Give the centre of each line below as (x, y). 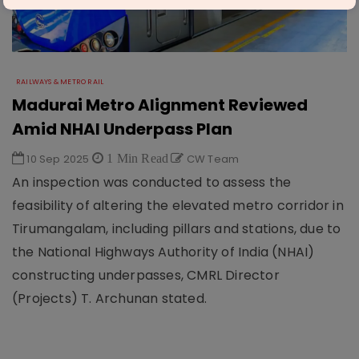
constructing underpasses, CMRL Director (146, 276)
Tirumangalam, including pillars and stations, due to (177, 229)
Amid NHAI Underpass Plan (122, 129)
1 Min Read (136, 158)
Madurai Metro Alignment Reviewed (160, 105)
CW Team (212, 159)
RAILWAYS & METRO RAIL (60, 82)
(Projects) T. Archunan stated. (109, 299)
